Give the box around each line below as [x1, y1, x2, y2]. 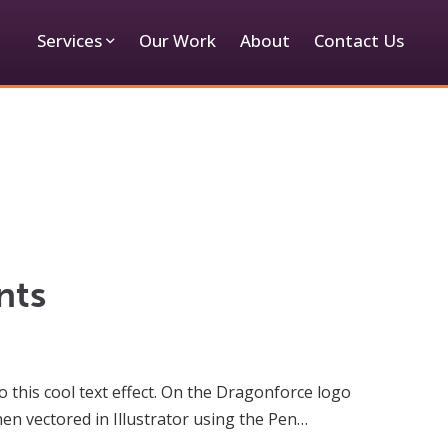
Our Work [139, 29, 216, 52]
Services [37, 29, 102, 52]
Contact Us [314, 29, 404, 52]
